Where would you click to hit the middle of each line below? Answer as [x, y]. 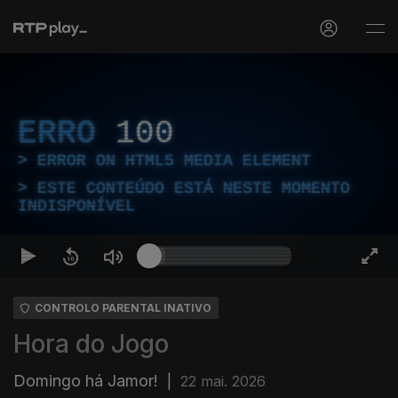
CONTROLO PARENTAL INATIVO [123, 308]
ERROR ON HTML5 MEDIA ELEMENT [174, 161]
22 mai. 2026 [223, 381]
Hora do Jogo [91, 344]
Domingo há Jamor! [86, 381]
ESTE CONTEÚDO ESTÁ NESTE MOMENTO [194, 188]
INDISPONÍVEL [76, 206]
